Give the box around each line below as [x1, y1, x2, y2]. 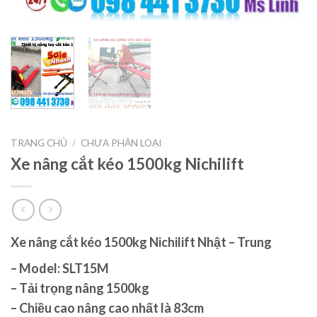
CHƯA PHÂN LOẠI [81, 137, 162, 149]
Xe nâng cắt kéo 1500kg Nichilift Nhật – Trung [11, 234, 274, 250]
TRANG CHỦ [11, 137, 67, 149]
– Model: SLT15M [11, 260, 109, 277]
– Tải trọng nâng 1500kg [11, 280, 149, 296]
